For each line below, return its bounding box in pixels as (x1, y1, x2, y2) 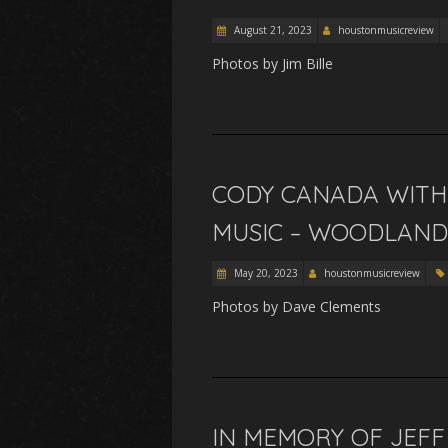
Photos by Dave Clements (212, 297, 381, 316)
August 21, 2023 (231, 23, 312, 37)
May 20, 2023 (231, 266, 298, 280)
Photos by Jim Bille (212, 54, 341, 73)
